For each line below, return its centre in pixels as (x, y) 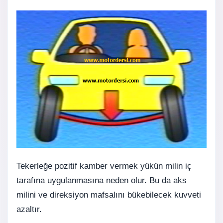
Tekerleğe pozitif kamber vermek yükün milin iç (104, 166)
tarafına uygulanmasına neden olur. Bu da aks (102, 180)
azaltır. (29, 209)
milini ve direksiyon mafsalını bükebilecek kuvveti (109, 195)
